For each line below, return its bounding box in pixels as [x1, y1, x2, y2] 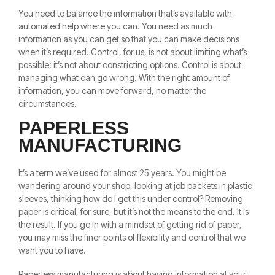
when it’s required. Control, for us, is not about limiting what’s [18, 47, 247, 58]
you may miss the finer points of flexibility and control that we [18, 232, 246, 243]
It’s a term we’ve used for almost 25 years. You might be [18, 168, 226, 179]
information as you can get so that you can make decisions [18, 34, 239, 45]
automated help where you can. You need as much [18, 21, 212, 32]
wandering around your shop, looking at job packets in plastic [18, 180, 252, 192]
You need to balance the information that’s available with [18, 8, 232, 19]
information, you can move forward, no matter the [18, 85, 206, 96]
